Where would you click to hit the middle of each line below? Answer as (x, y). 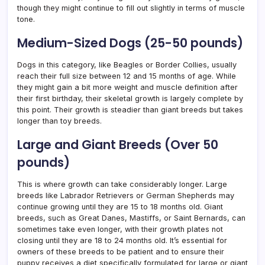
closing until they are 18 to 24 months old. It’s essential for (122, 240)
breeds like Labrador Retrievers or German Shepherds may (126, 195)
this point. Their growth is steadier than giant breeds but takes (130, 109)
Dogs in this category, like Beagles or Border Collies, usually (127, 64)
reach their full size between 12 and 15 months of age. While (127, 76)
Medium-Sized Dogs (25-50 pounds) (130, 43)
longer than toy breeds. (59, 121)
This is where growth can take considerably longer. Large (122, 184)
